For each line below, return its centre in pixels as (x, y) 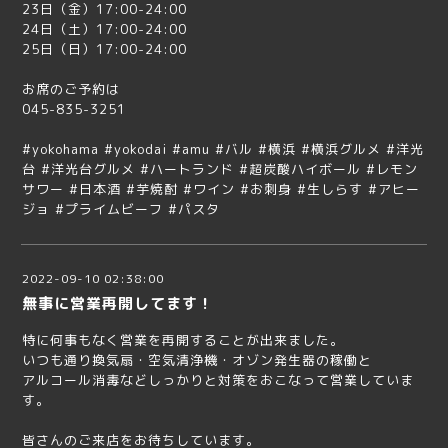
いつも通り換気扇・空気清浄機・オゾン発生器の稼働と (197, 360)
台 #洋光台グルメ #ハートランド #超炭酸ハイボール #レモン (220, 169)
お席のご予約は (71, 89)
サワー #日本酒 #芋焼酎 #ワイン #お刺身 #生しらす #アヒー (221, 189)
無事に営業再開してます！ (118, 304)
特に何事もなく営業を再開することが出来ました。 (183, 340)
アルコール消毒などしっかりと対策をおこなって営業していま (218, 380)
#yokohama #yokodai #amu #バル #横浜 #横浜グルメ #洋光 (223, 149)
